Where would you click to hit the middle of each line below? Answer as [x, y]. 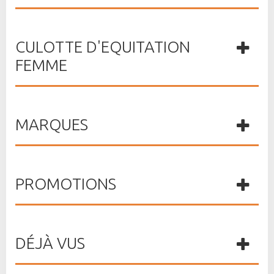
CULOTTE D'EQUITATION [103, 46]
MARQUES [52, 124]
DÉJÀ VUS [50, 243]
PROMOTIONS [66, 183]
